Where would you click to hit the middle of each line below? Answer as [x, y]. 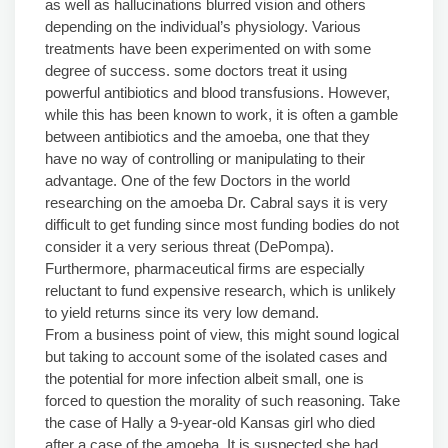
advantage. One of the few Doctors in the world [197, 180]
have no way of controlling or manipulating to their [205, 158]
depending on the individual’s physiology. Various [203, 26]
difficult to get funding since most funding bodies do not [222, 224]
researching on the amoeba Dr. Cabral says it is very [216, 202]
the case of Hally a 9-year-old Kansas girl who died [210, 422]
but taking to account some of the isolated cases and [216, 356]
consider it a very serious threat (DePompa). [189, 246]
